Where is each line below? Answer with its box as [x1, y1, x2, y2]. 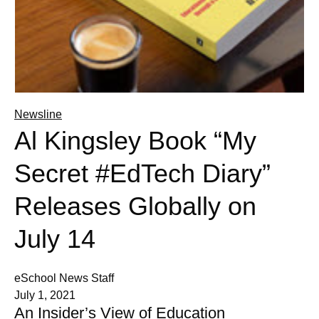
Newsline [14, 108, 62, 121]
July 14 [14, 224, 95, 254]
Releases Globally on [14, 192, 256, 221]
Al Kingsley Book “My [14, 126, 256, 156]
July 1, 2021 [14, 289, 75, 302]
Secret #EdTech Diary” [14, 159, 271, 189]
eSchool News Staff [14, 272, 114, 285]
